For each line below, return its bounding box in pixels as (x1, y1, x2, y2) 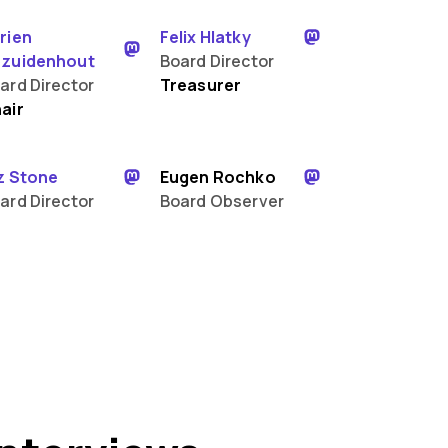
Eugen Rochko (159, 166, 276, 188)
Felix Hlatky (159, 26, 251, 48)
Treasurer (159, 74, 242, 96)
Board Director (159, 50, 275, 72)
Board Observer (159, 190, 285, 212)
